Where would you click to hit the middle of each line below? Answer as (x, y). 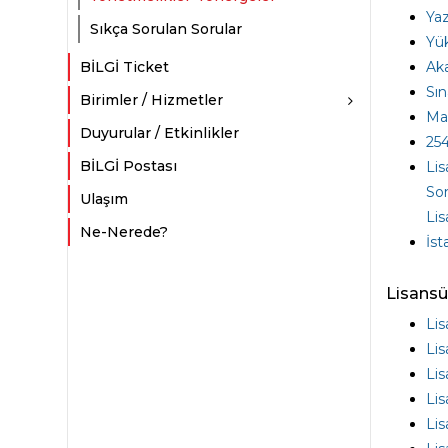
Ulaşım (104, 199)
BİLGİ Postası (129, 166)
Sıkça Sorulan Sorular (166, 29)
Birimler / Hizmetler (152, 100)
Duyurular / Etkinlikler (160, 133)
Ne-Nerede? (124, 232)
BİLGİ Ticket (125, 67)
